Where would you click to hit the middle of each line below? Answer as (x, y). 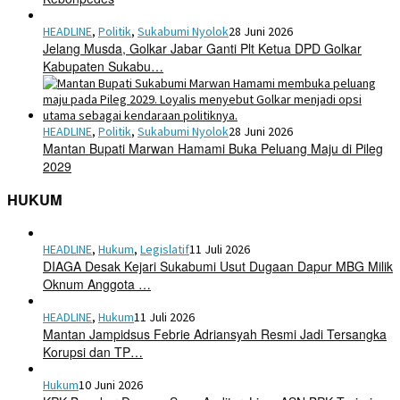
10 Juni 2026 (111, 384)
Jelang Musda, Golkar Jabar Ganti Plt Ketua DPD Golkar (202, 48)
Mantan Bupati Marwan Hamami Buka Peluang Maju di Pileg (213, 148)
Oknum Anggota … (97, 283)
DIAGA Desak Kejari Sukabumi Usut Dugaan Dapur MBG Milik (218, 266)
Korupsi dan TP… (93, 351)
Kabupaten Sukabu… (103, 66)
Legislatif (165, 249)
